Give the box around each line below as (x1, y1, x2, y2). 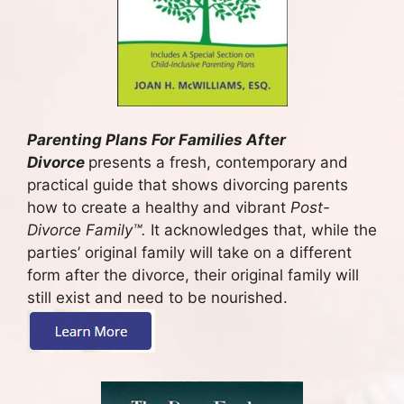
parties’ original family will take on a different (27, 243, 352, 262)
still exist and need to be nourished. (27, 288, 288, 307)
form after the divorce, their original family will (27, 265, 359, 284)
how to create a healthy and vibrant (27, 197, 290, 216)
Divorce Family (27, 220, 133, 239)
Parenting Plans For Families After (27, 130, 286, 149)
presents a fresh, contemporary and (88, 152, 348, 171)
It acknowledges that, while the (151, 220, 377, 239)
